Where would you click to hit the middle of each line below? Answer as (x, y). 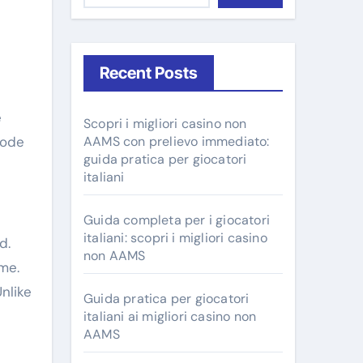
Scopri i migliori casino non (165, 124)
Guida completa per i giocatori (177, 220)
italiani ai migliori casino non (170, 316)
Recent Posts (149, 73)
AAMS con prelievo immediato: (177, 141)
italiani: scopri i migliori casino (175, 238)
